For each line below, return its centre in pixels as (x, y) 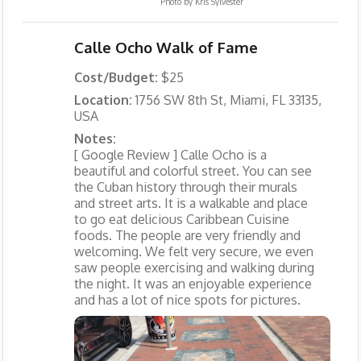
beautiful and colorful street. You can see (193, 171)
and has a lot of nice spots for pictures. (187, 300)
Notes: (95, 139)
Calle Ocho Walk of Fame (166, 48)
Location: (104, 100)
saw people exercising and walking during (194, 268)
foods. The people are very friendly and (187, 236)
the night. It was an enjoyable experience (193, 284)
